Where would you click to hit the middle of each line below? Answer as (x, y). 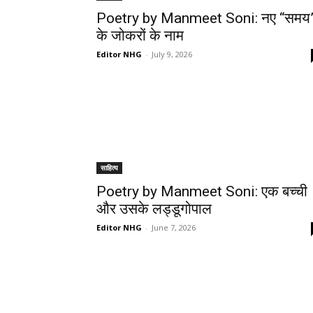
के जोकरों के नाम (140, 35)
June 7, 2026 (174, 227)
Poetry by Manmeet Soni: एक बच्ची (202, 191)
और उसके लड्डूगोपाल (154, 209)
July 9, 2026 (172, 54)
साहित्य (109, 167)
